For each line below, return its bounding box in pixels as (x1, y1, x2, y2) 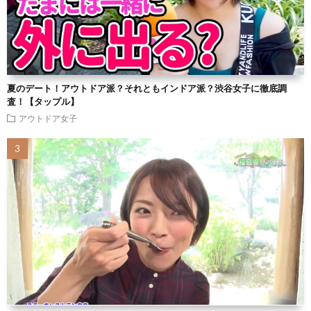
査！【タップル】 (7, 96, 79, 108)
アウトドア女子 (19, 114, 77, 123)
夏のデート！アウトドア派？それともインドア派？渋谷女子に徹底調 (7, 83, 287, 94)
